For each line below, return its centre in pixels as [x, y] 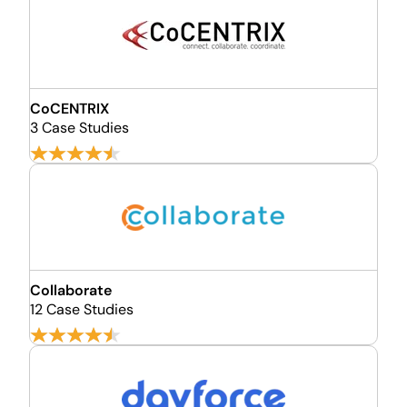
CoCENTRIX [69, 109]
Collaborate [71, 290]
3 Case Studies [79, 128]
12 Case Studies [82, 309]
